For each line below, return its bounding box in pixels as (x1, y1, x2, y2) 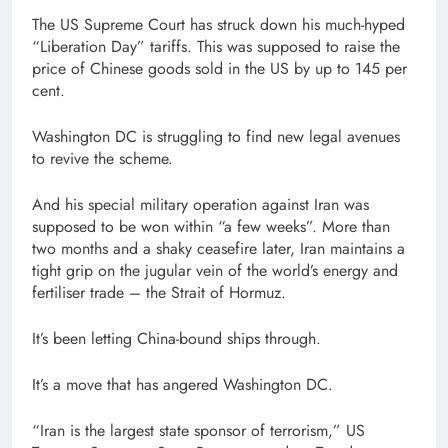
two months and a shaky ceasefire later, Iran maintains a (32, 237, 405, 260)
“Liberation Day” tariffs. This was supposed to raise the (32, 35, 400, 58)
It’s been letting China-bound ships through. (32, 327, 321, 350)
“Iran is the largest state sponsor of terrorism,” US (32, 419, 365, 442)
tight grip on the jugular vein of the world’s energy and (32, 259, 398, 282)
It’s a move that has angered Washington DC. (32, 373, 333, 396)
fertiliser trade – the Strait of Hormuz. (32, 281, 286, 304)
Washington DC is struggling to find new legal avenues (32, 125, 400, 148)
